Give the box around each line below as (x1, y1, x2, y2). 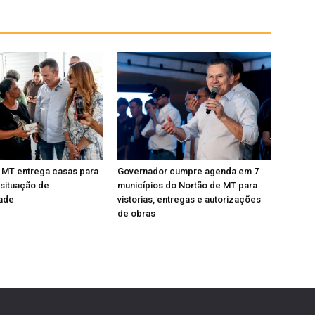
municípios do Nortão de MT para (117, 180, 258, 191)
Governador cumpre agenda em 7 (117, 166, 259, 177)
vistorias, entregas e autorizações (117, 194, 262, 205)
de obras (117, 208, 156, 219)
